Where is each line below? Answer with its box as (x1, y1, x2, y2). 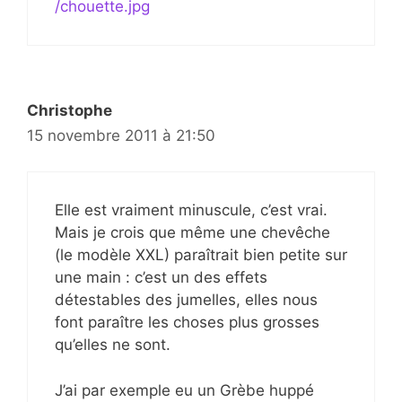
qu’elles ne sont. (55, 336, 170, 354)
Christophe (27, 100, 112, 119)
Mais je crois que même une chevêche (55, 223, 330, 242)
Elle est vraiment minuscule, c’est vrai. (55, 201, 328, 220)
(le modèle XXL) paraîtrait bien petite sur (55, 246, 347, 265)
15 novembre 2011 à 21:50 (27, 126, 215, 144)
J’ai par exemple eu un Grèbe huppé (55, 380, 314, 399)
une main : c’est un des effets (55, 268, 267, 287)
